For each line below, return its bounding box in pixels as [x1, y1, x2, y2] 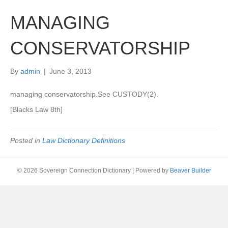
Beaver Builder [169, 167, 211, 174]
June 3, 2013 [49, 67, 92, 75]
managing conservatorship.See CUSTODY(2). [10, 90, 158, 98]
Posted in [10, 136, 42, 145]
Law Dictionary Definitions [42, 136, 125, 145]
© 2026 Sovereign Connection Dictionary [17, 167, 131, 174]
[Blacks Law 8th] [10, 105, 63, 113]
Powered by [135, 167, 170, 174]
